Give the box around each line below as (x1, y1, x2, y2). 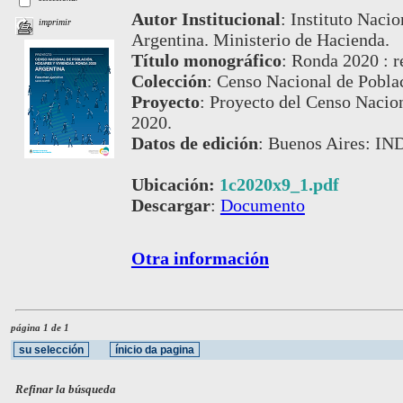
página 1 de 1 (11, 322, 69, 334)
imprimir (39, 17, 72, 28)
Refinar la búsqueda (15, 382, 117, 396)
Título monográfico (130, 49, 282, 70)
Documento (219, 194, 305, 215)
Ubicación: (130, 174, 219, 194)
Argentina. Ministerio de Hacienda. (130, 29, 390, 49)
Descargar (130, 194, 210, 215)
